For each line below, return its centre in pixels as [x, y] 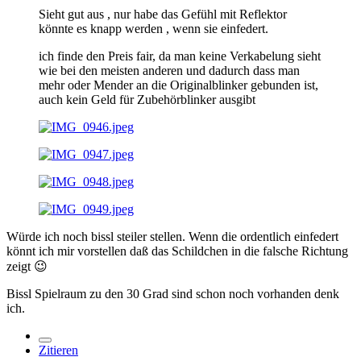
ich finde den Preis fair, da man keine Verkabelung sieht [180, 56]
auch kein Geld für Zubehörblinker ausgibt [147, 100]
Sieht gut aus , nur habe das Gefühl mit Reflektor [163, 15]
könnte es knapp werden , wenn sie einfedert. [154, 29]
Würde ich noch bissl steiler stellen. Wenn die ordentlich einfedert [172, 237]
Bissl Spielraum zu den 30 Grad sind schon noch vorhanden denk [173, 294]
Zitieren [58, 351]
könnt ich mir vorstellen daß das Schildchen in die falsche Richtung [177, 251]
